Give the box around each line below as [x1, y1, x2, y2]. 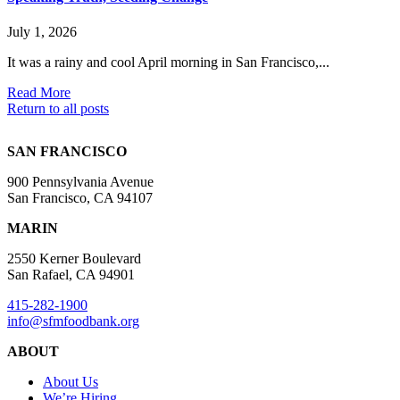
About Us [43, 373, 98, 389]
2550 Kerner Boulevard [7, 250, 141, 266]
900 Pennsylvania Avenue [7, 173, 154, 189]
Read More [7, 84, 71, 100]
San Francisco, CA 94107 [7, 189, 153, 205]
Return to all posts [7, 100, 109, 116]
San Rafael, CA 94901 [7, 266, 135, 282]
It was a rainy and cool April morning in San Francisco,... [7, 54, 329, 70]
